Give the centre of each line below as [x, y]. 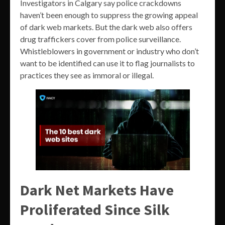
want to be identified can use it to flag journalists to [107, 63]
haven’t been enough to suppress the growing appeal [109, 15]
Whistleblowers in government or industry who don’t [109, 51]
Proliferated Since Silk [95, 209]
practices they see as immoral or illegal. [87, 75]
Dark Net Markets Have [97, 190]
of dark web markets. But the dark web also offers [106, 27]
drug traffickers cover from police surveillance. [100, 39]
